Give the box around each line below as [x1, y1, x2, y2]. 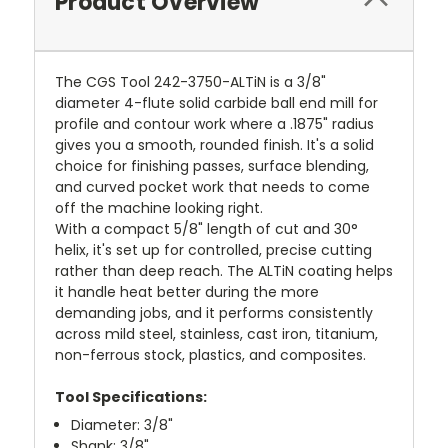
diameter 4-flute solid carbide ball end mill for [55, 92, 378, 113]
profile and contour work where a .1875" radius [55, 113, 374, 134]
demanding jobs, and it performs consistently [55, 302, 373, 323]
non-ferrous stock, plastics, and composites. [55, 344, 366, 365]
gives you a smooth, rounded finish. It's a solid [55, 134, 374, 155]
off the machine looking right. [55, 197, 263, 218]
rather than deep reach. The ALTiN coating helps [55, 260, 393, 281]
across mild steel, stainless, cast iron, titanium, [55, 323, 378, 344]
